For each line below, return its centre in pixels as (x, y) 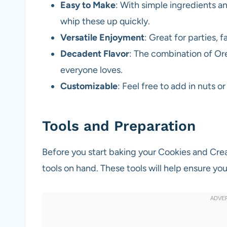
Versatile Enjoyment (102, 38)
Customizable (89, 86)
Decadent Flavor (95, 54)
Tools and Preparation (119, 126)
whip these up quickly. (105, 22)
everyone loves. (91, 70)
